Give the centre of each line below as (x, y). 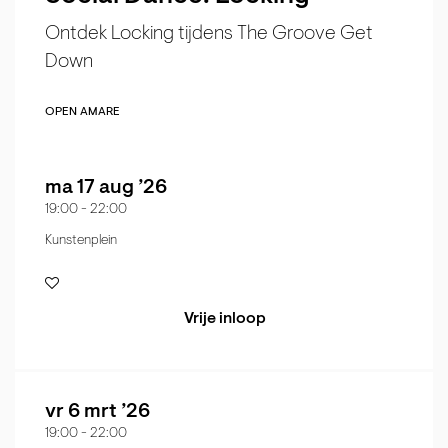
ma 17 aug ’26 (106, 188)
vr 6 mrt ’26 (97, 412)
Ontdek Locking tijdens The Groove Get (209, 34)
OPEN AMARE (82, 112)
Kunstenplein (81, 241)
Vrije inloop (225, 319)
